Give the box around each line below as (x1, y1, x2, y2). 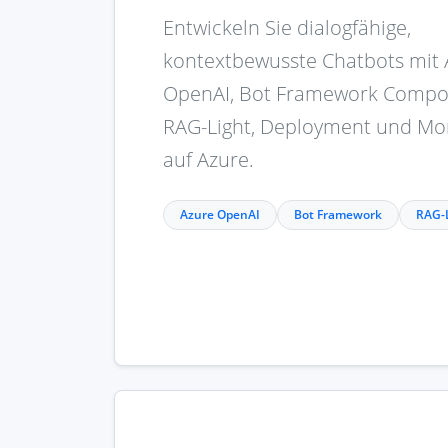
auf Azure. (163, 146, 254, 174)
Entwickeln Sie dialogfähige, (163, 14, 411, 42)
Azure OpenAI (180, 206, 260, 224)
